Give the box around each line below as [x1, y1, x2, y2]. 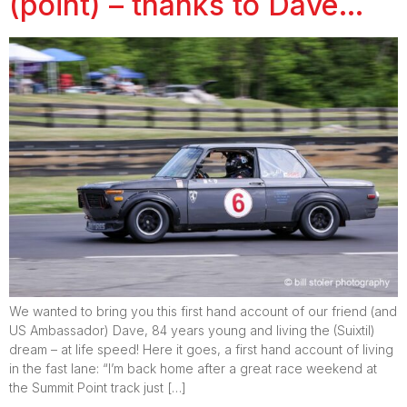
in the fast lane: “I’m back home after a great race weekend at [9, 360, 377, 376]
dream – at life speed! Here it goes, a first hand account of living [9, 341, 393, 357]
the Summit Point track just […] [9, 379, 186, 395]
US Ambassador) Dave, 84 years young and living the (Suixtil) [9, 322, 375, 338]
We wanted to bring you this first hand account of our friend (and [9, 303, 397, 319]
